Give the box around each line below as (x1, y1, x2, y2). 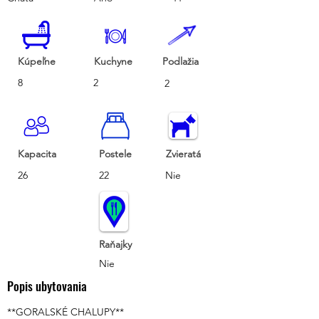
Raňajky (99, 238, 132, 251)
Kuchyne (94, 55, 132, 68)
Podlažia (162, 55, 199, 68)
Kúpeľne (18, 55, 56, 68)
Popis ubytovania (7, 277, 87, 295)
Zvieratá (166, 147, 201, 160)
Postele (99, 147, 132, 160)
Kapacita (18, 147, 56, 160)
